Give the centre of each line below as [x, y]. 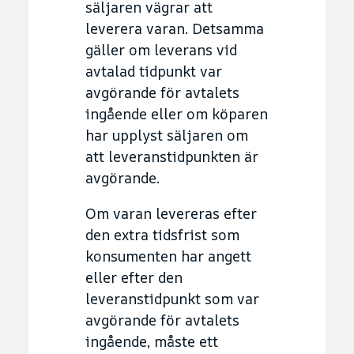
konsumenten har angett [168, 256]
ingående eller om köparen [177, 113]
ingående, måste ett [152, 341]
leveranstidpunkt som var [172, 298]
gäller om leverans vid [161, 49]
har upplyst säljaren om [167, 135]
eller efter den [134, 277]
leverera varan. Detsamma [175, 28]
